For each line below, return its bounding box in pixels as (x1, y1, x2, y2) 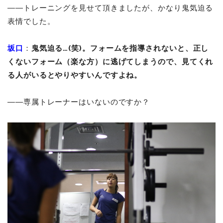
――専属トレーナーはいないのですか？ (7, 98, 150, 107)
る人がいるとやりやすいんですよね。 (7, 71, 142, 80)
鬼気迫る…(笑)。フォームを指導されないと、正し (31, 44, 209, 53)
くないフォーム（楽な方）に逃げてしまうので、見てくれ (7, 57, 214, 67)
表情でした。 (7, 17, 55, 26)
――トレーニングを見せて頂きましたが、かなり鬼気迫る (7, 3, 214, 13)
